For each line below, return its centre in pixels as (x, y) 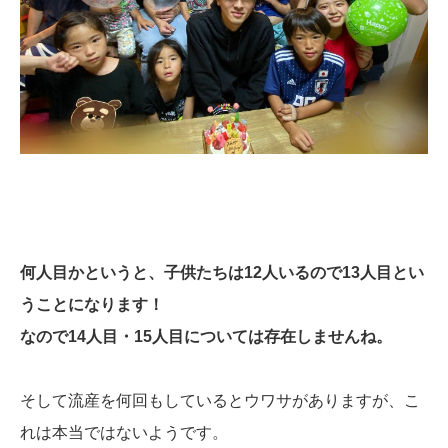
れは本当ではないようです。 (124, 433)
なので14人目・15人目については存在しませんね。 (206, 337)
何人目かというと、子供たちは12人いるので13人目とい (222, 273)
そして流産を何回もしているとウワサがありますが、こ (220, 401)
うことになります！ (92, 305)
